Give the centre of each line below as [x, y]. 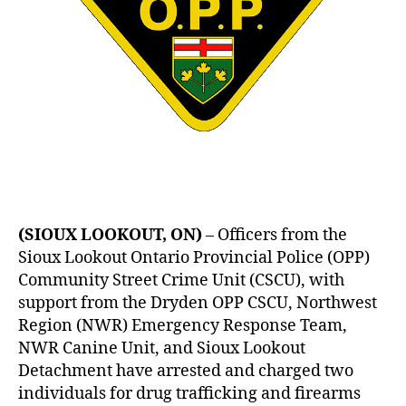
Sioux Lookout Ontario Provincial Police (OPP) [194, 257]
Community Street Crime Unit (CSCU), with [181, 280]
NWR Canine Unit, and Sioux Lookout [162, 348]
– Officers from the [275, 235]
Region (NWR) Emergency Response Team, [183, 325]
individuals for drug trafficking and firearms [189, 393]
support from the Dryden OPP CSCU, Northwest [198, 303]
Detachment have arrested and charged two [186, 371]
